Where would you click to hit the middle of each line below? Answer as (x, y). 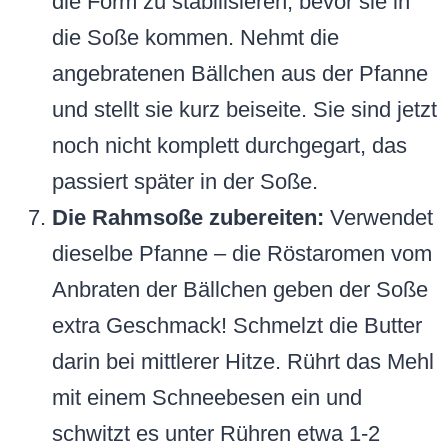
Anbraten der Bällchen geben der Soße (240, 290)
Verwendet (378, 218)
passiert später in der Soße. (185, 182)
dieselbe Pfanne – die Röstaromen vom (242, 254)
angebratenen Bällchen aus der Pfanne (240, 74)
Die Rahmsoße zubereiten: (188, 218)
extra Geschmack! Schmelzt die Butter (237, 326)
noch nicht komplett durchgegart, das (229, 146)
